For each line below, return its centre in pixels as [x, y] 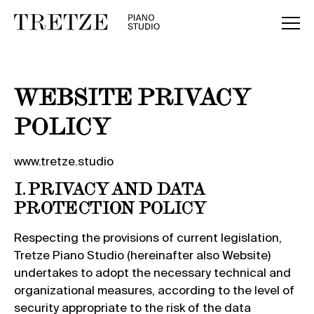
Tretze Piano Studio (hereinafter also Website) [142, 254]
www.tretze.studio [64, 161]
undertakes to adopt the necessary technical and [152, 272]
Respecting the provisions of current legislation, [148, 237]
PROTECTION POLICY [110, 207]
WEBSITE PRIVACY [132, 96]
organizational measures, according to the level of [154, 289]
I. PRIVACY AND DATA [110, 188]
